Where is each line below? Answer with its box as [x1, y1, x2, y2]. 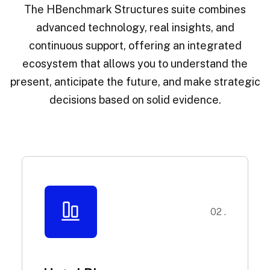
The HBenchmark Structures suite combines [24, 2, 246, 16]
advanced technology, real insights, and [36, 20, 234, 34]
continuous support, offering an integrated [28, 39, 242, 52]
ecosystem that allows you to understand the [22, 57, 248, 70]
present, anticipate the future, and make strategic [10, 75, 260, 88]
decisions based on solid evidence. [49, 93, 221, 106]
